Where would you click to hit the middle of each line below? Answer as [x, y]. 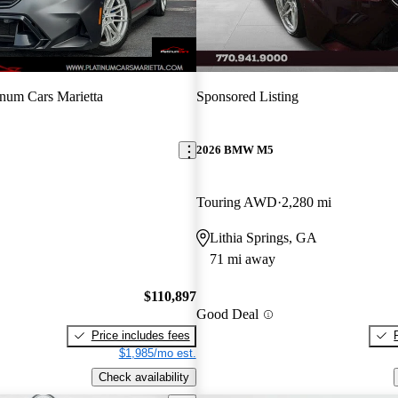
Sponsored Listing [247, 96]
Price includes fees [140, 335]
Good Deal [227, 314]
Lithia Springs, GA [263, 238]
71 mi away [242, 259]
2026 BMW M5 [235, 150]
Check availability [143, 377]
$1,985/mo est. [157, 353]
